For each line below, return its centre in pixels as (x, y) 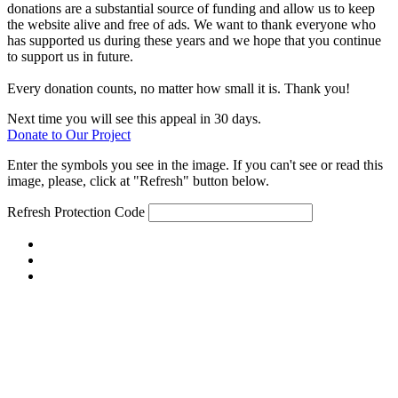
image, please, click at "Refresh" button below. (138, 180)
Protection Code (101, 211)
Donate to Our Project (69, 134)
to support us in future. (70, 56)
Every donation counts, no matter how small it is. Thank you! (179, 88)
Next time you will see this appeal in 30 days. (134, 118)
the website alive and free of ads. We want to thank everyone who (191, 24)
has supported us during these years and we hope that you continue (194, 40)
